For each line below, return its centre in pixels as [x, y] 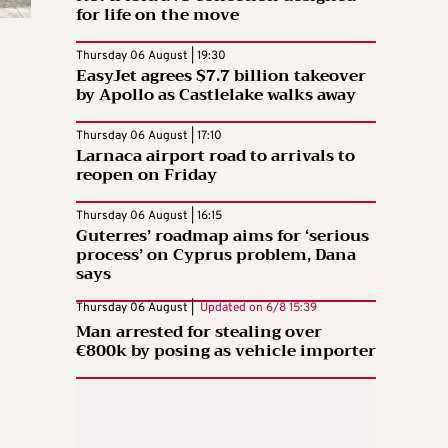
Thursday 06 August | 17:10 [149, 135]
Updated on [230, 307]
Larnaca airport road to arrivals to [215, 155]
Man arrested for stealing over [199, 331]
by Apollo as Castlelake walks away [216, 94]
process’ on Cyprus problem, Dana [216, 254]
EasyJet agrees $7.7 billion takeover [221, 75]
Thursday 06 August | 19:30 [151, 55]
